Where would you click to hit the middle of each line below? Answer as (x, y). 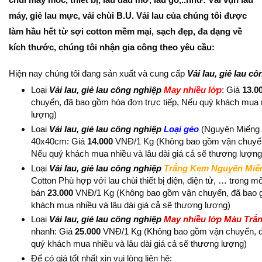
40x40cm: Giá (59, 141)
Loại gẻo (180, 129)
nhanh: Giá (53, 232)
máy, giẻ (25, 15)
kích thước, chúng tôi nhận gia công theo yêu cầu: (112, 47)
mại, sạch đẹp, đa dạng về (189, 31)
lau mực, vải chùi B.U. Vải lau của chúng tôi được (144, 15)
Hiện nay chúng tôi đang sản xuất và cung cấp (98, 73)
